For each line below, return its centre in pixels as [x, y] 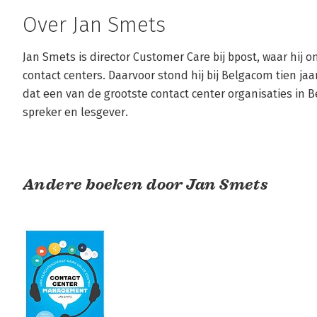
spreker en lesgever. [75, 112]
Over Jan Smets [94, 25]
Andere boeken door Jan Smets [146, 184]
